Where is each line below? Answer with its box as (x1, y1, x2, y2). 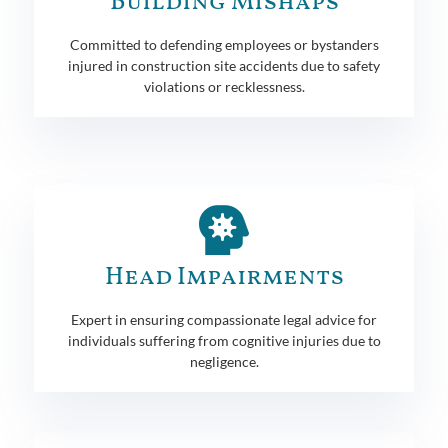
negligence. (189, 352, 259, 370)
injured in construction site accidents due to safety (68, 56, 380, 74)
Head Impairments (104, 259, 344, 295)
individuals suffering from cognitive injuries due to (67, 331, 381, 349)
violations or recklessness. (143, 77, 305, 95)
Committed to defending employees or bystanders (69, 35, 379, 53)
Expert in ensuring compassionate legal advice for (71, 310, 377, 328)
